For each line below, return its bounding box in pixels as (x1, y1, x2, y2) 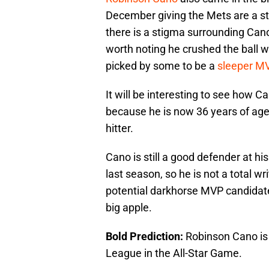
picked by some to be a (106, 59, 217, 73)
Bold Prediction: (106, 230, 183, 243)
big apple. (106, 201, 152, 214)
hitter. (106, 122, 133, 135)
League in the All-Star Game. (106, 247, 242, 260)
